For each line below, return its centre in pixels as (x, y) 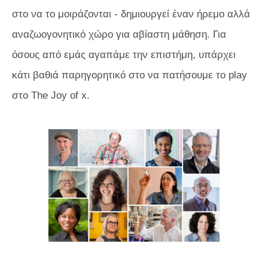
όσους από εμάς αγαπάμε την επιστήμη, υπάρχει (124, 55)
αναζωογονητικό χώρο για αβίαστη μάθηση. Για (119, 34)
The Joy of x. (60, 95)
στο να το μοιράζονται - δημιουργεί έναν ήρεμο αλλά (131, 14)
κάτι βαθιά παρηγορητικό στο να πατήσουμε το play (130, 75)
